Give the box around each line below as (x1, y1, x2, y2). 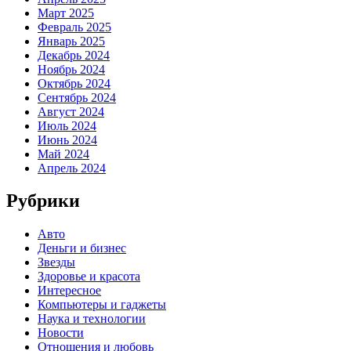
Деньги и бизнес (38, 241, 126, 255)
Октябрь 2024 (38, 76, 110, 90)
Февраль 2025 (38, 20, 111, 34)
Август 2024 (38, 104, 104, 118)
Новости (38, 326, 84, 340)
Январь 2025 (38, 34, 105, 48)
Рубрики (6, 190, 80, 212)
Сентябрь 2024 (38, 90, 116, 104)
